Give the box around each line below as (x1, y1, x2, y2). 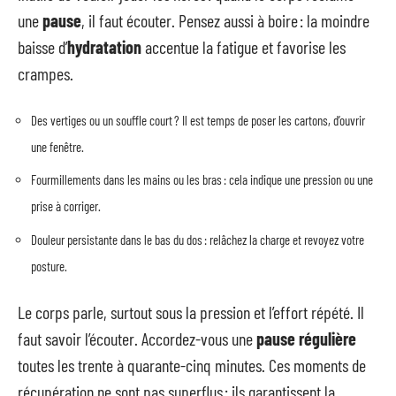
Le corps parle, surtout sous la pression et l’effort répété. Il (18, 301, 364, 323)
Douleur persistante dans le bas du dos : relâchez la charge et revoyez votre (31, 231, 364, 247)
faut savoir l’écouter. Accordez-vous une (18, 328, 256, 349)
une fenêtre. (31, 138, 84, 155)
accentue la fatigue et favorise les (141, 36, 346, 57)
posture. (31, 257, 67, 274)
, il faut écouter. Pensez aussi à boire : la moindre (81, 10, 369, 31)
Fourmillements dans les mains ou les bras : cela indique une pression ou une (31, 171, 373, 187)
